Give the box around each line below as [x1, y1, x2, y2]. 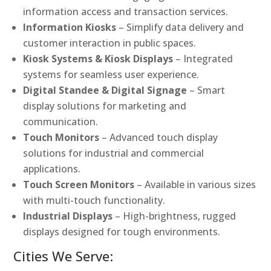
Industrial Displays [23, 209, 113, 223]
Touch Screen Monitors [23, 177, 135, 191]
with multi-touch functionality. [23, 193, 166, 207]
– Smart [187, 83, 226, 97]
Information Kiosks [23, 20, 117, 34]
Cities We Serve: [13, 246, 114, 265]
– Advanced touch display [99, 130, 218, 144]
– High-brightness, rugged [113, 209, 237, 223]
